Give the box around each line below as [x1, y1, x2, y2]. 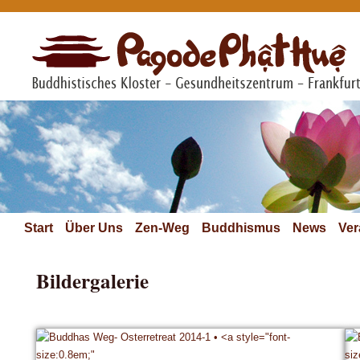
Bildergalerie [36, 266, 149, 296]
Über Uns [65, 221, 123, 235]
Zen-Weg [135, 221, 190, 235]
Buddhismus [202, 221, 280, 235]
